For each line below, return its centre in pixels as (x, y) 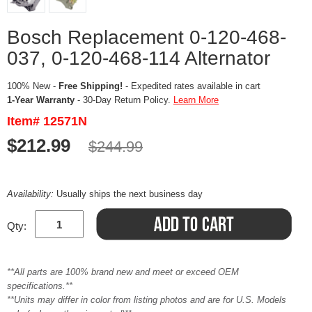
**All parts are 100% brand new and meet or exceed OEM (123, 272)
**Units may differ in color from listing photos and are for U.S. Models (147, 300)
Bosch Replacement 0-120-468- (147, 37)
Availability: (32, 194)
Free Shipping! (91, 86)
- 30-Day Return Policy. (124, 100)
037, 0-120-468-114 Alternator (139, 58)
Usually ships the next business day (130, 194)
